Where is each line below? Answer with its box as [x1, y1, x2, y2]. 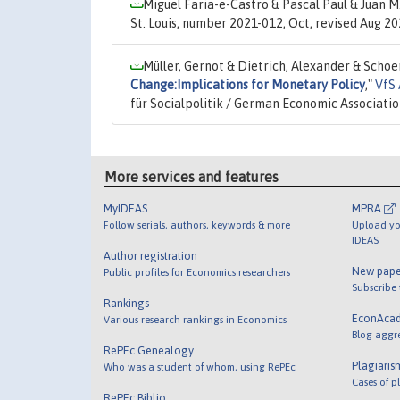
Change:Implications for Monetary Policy [130, 77, 365, 92]
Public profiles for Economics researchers [104, 266, 291, 279]
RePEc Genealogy [104, 344, 195, 358]
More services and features [104, 169, 279, 186]
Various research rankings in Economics [104, 313, 287, 326]
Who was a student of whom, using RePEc [104, 361, 296, 373]
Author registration [104, 249, 198, 263]
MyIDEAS [104, 202, 148, 216]
